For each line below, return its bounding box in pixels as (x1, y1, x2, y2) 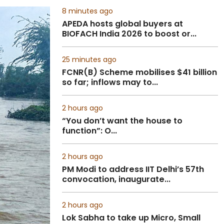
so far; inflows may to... (62, 76, 158, 88)
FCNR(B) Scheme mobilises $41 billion (62, 66, 217, 78)
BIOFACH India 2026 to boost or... (62, 28, 196, 39)
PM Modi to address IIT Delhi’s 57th (62, 163, 204, 175)
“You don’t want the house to (62, 115, 182, 126)
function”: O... (62, 125, 117, 136)
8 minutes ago (62, 6, 113, 16)
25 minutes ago (62, 54, 116, 64)
